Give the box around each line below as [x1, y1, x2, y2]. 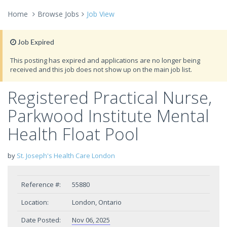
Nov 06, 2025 [72, 215, 110, 224]
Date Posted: [21, 215, 61, 224]
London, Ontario [72, 198, 122, 207]
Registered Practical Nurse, [8, 86, 212, 109]
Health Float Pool [8, 123, 139, 145]
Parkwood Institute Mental [8, 104, 209, 127]
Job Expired [16, 38, 54, 46]
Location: [21, 198, 49, 207]
